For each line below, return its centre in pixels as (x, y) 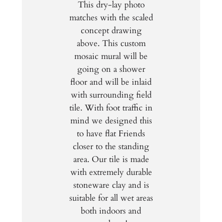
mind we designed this (111, 121)
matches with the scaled (111, 18)
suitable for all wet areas (111, 198)
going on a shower (111, 69)
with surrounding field (111, 95)
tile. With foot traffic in (111, 108)
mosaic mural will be (111, 56)
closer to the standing (111, 147)
